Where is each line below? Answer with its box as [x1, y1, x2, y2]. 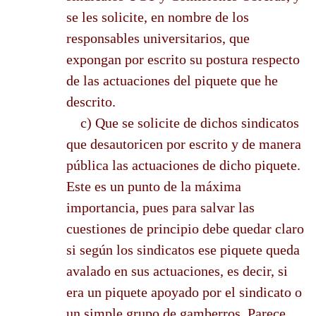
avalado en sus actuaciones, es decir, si [66, 262, 288, 279]
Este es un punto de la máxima [66, 178, 241, 194]
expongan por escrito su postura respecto [66, 51, 300, 67]
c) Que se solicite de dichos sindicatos [66, 114, 299, 130]
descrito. [66, 93, 116, 109]
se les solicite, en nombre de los [66, 8, 249, 25]
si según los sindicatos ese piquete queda [66, 241, 300, 257]
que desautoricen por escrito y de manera [66, 135, 301, 152]
